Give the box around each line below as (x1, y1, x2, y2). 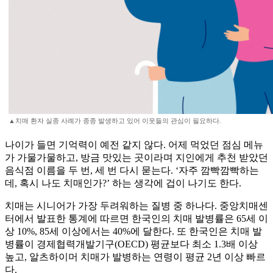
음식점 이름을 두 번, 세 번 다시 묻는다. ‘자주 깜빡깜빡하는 (5, 165, 259, 176)
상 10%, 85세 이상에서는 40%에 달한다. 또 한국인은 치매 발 (5, 226, 262, 237)
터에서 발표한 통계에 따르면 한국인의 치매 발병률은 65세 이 (5, 213, 268, 224)
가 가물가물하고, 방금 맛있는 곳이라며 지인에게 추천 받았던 (5, 152, 268, 163)
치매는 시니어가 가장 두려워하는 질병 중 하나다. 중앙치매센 (5, 200, 268, 211)
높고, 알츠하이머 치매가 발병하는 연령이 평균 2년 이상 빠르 (5, 252, 266, 263)
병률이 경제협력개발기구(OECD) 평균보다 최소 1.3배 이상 (5, 239, 258, 250)
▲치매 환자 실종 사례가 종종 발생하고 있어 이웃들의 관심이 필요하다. (9, 117, 221, 125)
